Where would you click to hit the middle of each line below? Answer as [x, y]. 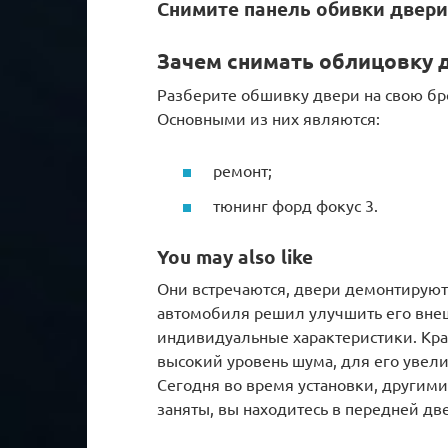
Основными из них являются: [268, 118]
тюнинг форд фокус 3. [295, 204]
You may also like [235, 256]
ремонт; [242, 169]
